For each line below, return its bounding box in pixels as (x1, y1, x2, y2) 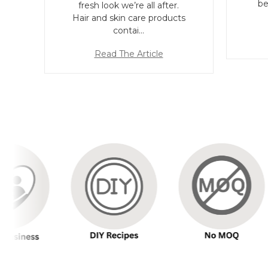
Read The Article (94, 48, 163, 60)
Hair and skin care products (72, 13, 185, 24)
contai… (113, 25, 144, 36)
